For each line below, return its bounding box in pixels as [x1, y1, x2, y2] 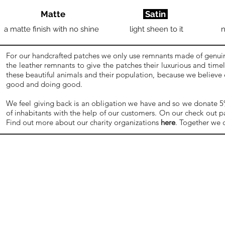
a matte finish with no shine [4, 25, 99, 34]
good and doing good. [6, 79, 84, 89]
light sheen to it [129, 25, 183, 34]
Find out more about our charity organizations [6, 118, 161, 127]
